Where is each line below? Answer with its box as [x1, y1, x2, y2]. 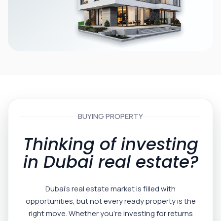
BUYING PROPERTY [78, 111, 143, 122]
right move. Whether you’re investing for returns [28, 208, 193, 219]
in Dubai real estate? [23, 150, 198, 174]
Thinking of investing [23, 132, 198, 156]
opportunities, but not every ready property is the [25, 196, 196, 207]
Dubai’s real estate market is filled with [45, 184, 176, 194]
